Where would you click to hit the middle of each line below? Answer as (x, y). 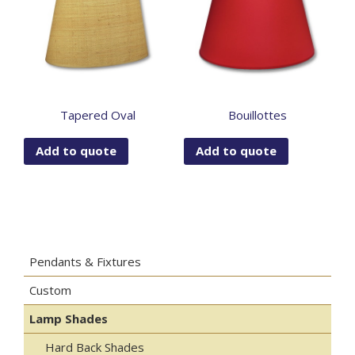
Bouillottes (257, 115)
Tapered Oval (97, 115)
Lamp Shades (69, 318)
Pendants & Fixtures (85, 261)
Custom (50, 290)
